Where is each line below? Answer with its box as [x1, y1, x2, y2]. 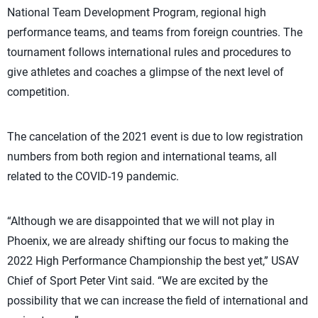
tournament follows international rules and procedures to [7, 45, 291, 59]
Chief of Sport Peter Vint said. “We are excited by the [7, 274, 268, 287]
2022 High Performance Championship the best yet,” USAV [7, 254, 299, 268]
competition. [7, 85, 70, 99]
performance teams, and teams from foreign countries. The [7, 26, 302, 39]
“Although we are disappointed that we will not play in [7, 214, 275, 228]
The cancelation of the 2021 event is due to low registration [7, 130, 303, 143]
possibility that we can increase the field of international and [7, 294, 308, 307]
